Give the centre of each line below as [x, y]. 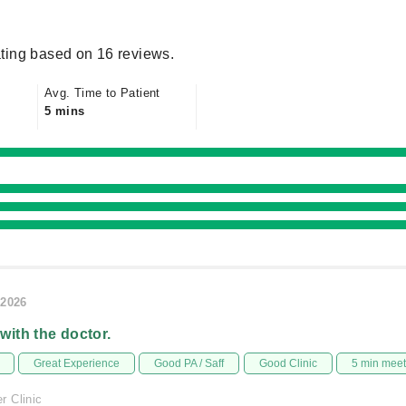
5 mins [65, 111]
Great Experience [76, 363]
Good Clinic [288, 363]
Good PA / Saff [189, 363]
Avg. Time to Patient [102, 93]
